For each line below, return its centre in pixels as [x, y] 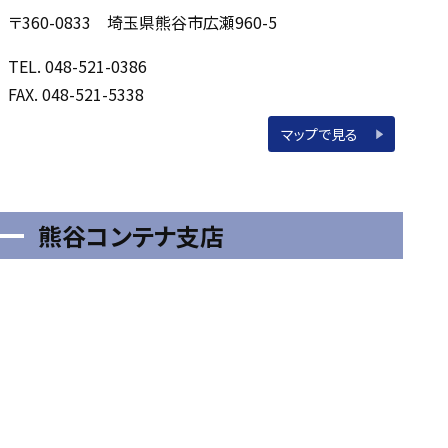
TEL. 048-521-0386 [78, 66]
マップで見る [320, 133]
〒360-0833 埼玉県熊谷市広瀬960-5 [143, 22]
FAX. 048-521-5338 [76, 94]
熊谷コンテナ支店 [131, 235]
